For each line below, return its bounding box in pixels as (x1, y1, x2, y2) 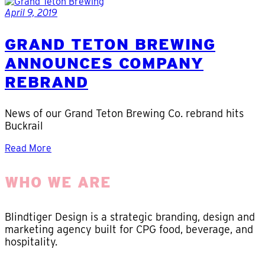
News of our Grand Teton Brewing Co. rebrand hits (5, 106, 244, 119)
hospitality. (5, 235, 57, 248)
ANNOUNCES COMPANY (5, 53, 203, 73)
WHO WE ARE (5, 173, 111, 191)
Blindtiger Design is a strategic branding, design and (5, 211, 255, 224)
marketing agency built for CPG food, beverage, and (5, 223, 253, 236)
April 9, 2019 (5, 7, 57, 19)
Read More (5, 142, 51, 154)
